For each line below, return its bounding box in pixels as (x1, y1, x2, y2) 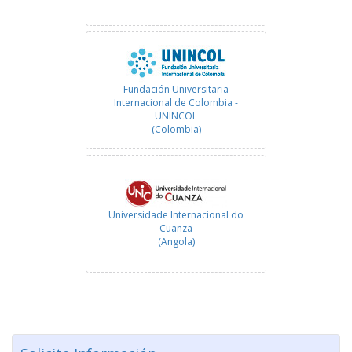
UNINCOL (155, 109, 197, 123)
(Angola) (157, 235, 195, 249)
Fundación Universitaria (123, 82, 229, 97)
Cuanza (159, 222, 192, 236)
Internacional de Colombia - (114, 96, 238, 110)
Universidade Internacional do (108, 208, 244, 222)
